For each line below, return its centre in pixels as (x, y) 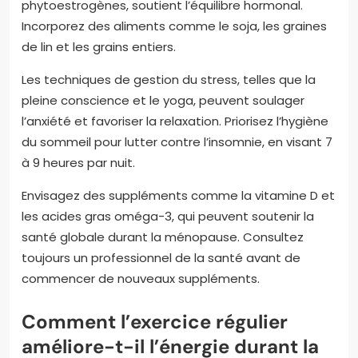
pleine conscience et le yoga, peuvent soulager (163, 100)
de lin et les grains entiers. (99, 46)
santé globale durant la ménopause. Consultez (163, 237)
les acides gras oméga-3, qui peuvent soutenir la (168, 216)
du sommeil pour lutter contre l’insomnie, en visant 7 (177, 141)
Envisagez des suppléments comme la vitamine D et (178, 195)
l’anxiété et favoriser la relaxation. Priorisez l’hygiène (175, 121)
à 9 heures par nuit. (78, 162)
